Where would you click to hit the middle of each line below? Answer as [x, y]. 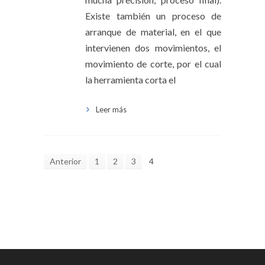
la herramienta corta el [130, 80]
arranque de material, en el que [153, 32]
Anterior [65, 161]
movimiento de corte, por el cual [153, 64]
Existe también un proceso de [153, 16]
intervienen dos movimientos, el [153, 48]
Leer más [111, 110]
